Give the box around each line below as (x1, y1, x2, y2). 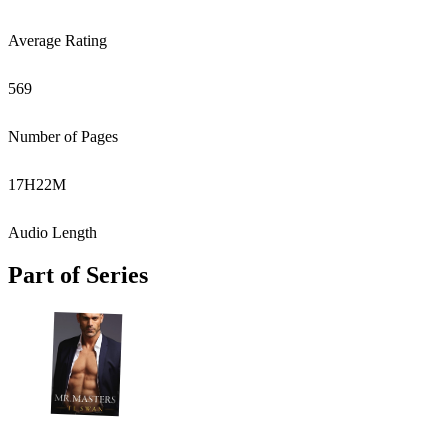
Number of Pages (8, 128, 118, 145)
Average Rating (8, 32, 107, 49)
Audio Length (8, 224, 97, 241)
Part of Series (8, 261, 148, 288)
